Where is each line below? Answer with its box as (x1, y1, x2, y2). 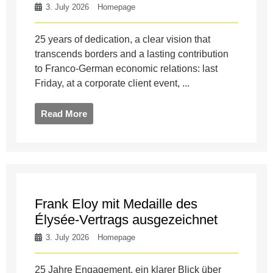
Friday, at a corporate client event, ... (35, 77, 190, 88)
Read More (41, 108, 88, 119)
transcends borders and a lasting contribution (35, 48, 229, 59)
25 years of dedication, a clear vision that (35, 34, 211, 44)
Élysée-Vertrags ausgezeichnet (35, 211, 218, 227)
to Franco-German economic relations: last (35, 63, 218, 74)
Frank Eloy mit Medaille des (35, 196, 198, 211)
